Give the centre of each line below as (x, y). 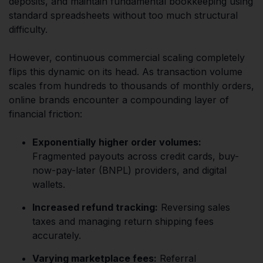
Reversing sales (194, 207)
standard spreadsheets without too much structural (123, 15)
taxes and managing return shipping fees (123, 221)
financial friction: (45, 114)
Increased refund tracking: (95, 207)
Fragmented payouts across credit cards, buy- (136, 156)
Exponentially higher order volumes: (117, 142)
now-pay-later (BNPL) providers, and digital (129, 170)
